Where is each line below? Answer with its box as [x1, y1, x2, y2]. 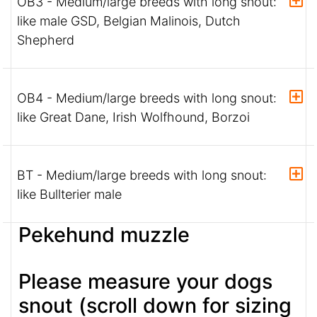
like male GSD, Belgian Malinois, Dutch [17, 13, 241, 29]
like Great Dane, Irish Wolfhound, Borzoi [17, 110, 250, 125]
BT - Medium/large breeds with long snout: [17, 168, 267, 183]
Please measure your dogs [18, 269, 272, 294]
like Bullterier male [17, 187, 122, 202]
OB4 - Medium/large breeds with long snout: [17, 91, 277, 106]
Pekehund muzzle [18, 222, 190, 248]
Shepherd [17, 33, 74, 48]
